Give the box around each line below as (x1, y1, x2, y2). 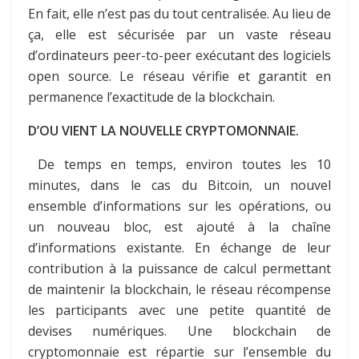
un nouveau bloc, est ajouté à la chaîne (28, 217, 331, 236)
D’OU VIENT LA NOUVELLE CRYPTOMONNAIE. (28, 121, 299, 139)
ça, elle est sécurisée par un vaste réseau (28, 25, 331, 43)
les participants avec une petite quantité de (28, 301, 331, 319)
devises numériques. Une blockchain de (28, 321, 331, 340)
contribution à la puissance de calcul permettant (28, 259, 331, 277)
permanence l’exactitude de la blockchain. (28, 87, 275, 106)
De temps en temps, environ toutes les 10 (28, 155, 331, 173)
